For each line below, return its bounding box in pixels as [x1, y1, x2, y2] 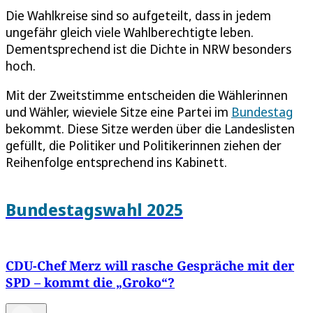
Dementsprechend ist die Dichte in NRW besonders [6, 41, 291, 58]
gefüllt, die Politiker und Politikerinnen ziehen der [6, 137, 282, 154]
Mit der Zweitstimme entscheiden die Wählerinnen [6, 87, 288, 104]
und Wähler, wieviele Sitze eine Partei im [6, 103, 231, 121]
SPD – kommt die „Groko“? [6, 274, 175, 291]
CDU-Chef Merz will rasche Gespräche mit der [6, 257, 294, 275]
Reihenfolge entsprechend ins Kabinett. [6, 154, 227, 171]
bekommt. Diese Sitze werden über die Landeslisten [6, 120, 295, 138]
